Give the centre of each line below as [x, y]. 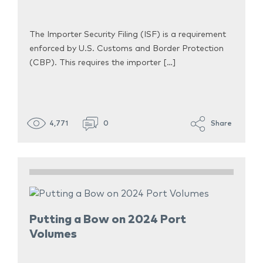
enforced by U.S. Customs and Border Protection [127, 49]
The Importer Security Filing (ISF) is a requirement [128, 35]
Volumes [53, 235]
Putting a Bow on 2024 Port [108, 220]
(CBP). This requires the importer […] [102, 63]
